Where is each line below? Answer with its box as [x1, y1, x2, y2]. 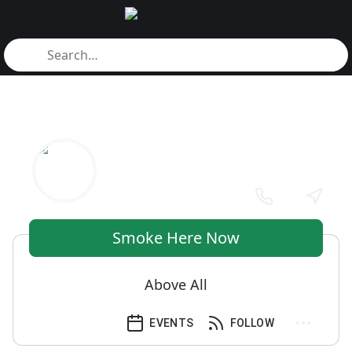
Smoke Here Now [112, 227, 240, 248]
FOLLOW [229, 317, 274, 329]
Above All [145, 275, 207, 294]
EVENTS [149, 317, 194, 329]
